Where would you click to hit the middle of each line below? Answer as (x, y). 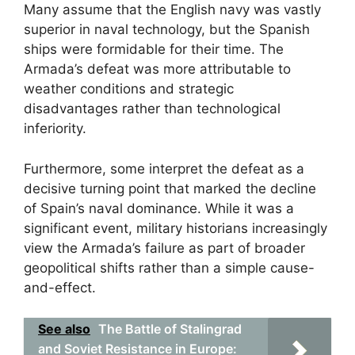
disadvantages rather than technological (152, 109)
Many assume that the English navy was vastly (172, 10)
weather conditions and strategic (129, 89)
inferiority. (55, 128)
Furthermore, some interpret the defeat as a (164, 168)
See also (64, 329)
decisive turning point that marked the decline (170, 188)
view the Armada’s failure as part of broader (164, 248)
